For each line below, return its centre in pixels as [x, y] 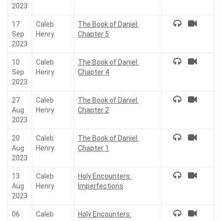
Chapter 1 [93, 148]
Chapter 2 [93, 110]
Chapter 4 [93, 72]
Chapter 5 [93, 34]
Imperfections [101, 186]
